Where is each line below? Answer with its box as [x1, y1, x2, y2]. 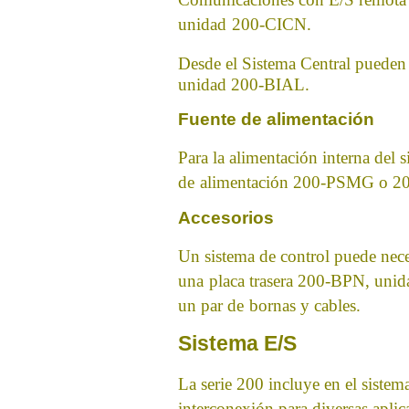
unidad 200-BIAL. [178, 75, 309, 94]
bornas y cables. [249, 296, 361, 315]
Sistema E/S [178, 331, 297, 355]
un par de [178, 296, 244, 315]
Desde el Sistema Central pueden [178, 54, 406, 73]
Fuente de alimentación [178, 110, 374, 129]
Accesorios [178, 208, 274, 227]
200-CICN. [232, 15, 311, 34]
